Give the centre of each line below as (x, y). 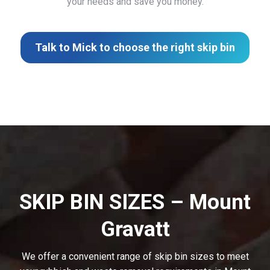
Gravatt (135, 230)
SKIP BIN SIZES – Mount (135, 202)
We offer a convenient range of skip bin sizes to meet (135, 257)
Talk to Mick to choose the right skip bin (135, 48)
